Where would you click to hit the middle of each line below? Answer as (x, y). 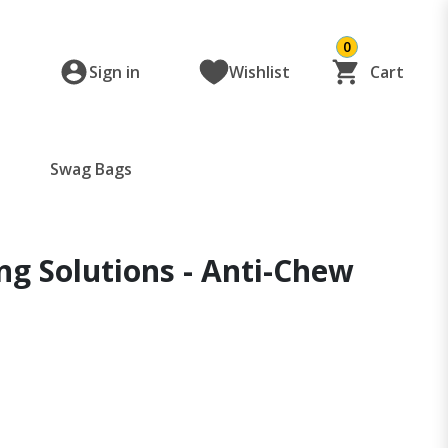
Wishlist (259, 72)
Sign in (114, 72)
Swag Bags (91, 169)
